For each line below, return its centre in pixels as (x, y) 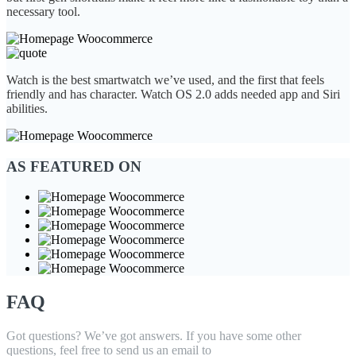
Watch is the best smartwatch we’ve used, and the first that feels (165, 79)
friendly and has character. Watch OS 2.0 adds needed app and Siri (173, 94)
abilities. (27, 108)
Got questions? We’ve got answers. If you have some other (154, 336)
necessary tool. (43, 11)
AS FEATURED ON (74, 166)
